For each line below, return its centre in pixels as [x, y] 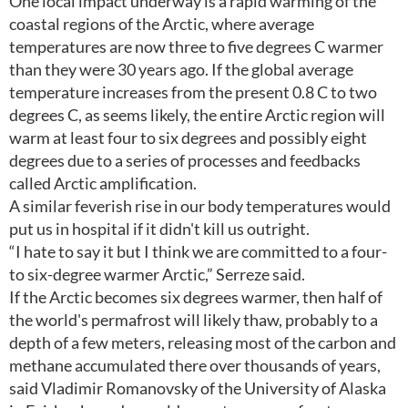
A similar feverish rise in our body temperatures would [200, 206]
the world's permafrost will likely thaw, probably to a [194, 320]
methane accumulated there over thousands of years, [195, 365]
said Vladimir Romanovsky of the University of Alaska [198, 388]
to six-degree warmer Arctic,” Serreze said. [157, 274]
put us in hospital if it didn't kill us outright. [159, 229]
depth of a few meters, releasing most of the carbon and [203, 342]
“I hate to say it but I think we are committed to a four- [198, 251]
